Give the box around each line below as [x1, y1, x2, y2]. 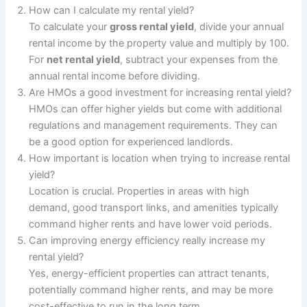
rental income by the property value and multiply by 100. [29, 36, 290, 49]
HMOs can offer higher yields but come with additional [29, 102, 282, 115]
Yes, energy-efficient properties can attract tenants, [29, 267, 270, 280]
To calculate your [29, 20, 110, 33]
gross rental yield [110, 20, 195, 33]
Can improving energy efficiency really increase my [29, 234, 266, 247]
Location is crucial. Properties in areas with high [29, 184, 250, 197]
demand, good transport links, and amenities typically [29, 201, 279, 214]
